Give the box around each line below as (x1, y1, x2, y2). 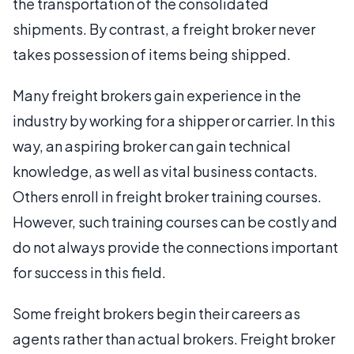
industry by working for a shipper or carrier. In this (13, 111, 335, 130)
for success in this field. (13, 263, 166, 281)
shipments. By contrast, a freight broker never (13, 20, 315, 38)
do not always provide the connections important (13, 238, 338, 256)
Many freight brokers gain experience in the (13, 86, 301, 104)
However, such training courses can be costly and (13, 213, 337, 231)
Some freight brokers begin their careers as (13, 304, 300, 322)
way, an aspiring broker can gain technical (13, 137, 291, 155)
